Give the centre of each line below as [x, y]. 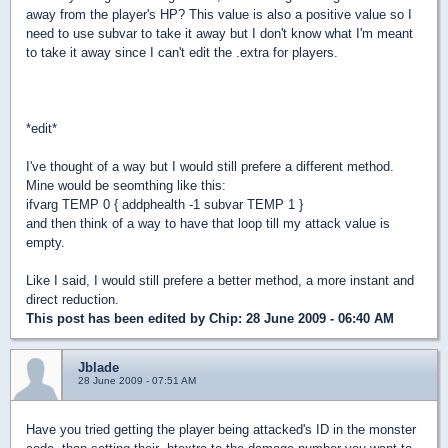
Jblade [98, 367]
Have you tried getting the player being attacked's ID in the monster [221, 429]
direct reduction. [72, 299]
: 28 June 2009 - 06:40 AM [316, 318]
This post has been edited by [117, 318]
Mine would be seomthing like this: [126, 185]
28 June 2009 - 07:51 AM [137, 380]
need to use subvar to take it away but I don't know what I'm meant [219, 33]
